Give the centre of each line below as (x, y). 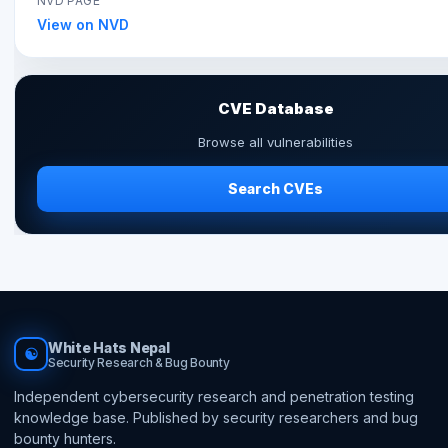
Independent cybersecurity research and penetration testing (214, 396)
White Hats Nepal (109, 347)
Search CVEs (275, 188)
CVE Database (275, 108)
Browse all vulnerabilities (275, 141)
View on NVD (83, 24)
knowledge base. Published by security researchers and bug (216, 417)
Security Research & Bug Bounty (139, 362)
